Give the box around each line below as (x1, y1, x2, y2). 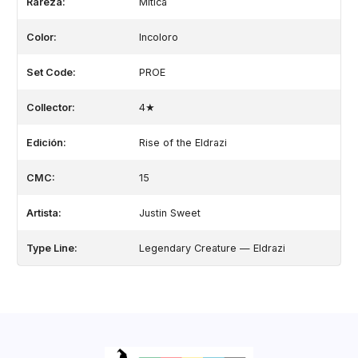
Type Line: (26, 241, 78, 254)
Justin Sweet (138, 206, 201, 219)
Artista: (26, 206, 62, 219)
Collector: (26, 101, 75, 113)
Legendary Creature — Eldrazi (138, 241, 285, 254)
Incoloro (138, 30, 178, 43)
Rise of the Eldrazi (138, 136, 227, 149)
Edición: (26, 136, 66, 149)
